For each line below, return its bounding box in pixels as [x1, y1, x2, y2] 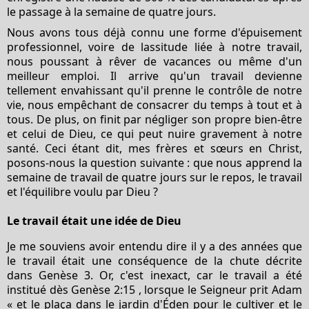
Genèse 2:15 [71, 281, 136, 297]
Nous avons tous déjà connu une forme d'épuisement [7, 24, 302, 40]
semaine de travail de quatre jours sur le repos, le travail [7, 169, 302, 185]
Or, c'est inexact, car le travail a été [93, 267, 303, 283]
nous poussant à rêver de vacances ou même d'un [7, 53, 302, 69]
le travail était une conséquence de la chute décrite [7, 252, 302, 268]
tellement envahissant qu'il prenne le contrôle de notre [7, 82, 302, 98]
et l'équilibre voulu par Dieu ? [7, 183, 158, 199]
